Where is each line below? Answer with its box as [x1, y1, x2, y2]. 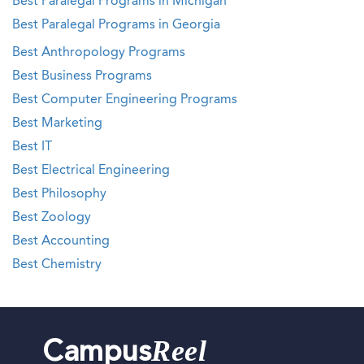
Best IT [12, 141, 52, 154]
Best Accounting [12, 235, 110, 248]
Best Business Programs [12, 70, 152, 83]
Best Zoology [12, 211, 91, 224]
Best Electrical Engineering [12, 164, 170, 177]
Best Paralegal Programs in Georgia [12, 19, 220, 32]
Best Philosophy [12, 188, 106, 201]
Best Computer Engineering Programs [12, 93, 237, 106]
